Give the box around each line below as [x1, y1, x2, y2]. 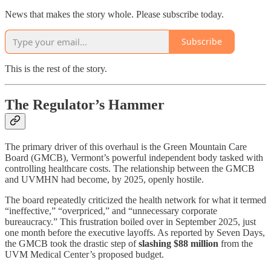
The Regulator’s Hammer [5, 97, 165, 113]
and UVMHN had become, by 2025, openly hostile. [5, 174, 204, 185]
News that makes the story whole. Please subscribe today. [5, 8, 224, 19]
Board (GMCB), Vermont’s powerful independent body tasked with [5, 152, 263, 163]
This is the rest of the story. [5, 63, 107, 74]
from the [218, 238, 253, 249]
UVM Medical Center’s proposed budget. [5, 249, 164, 260]
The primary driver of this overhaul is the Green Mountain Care [5, 142, 247, 152]
